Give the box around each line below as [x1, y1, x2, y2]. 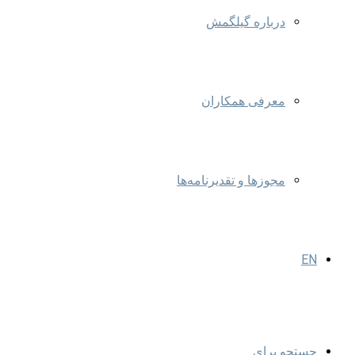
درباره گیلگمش [206, 14, 285, 29]
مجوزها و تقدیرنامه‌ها [177, 173, 285, 188]
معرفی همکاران [201, 94, 285, 109]
